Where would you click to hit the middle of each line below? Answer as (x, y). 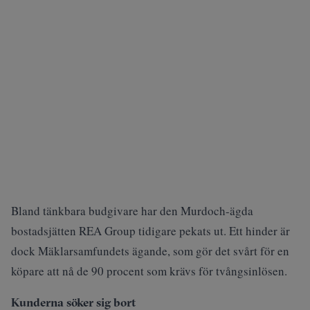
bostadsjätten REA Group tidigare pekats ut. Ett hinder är (151, 230)
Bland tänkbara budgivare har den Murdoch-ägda (132, 210)
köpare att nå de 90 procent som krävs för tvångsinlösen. (149, 271)
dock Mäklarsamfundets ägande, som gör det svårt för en (150, 250)
